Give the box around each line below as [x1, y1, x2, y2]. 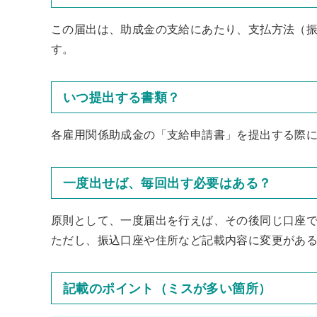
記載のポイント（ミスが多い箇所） [63, 279, 272, 297]
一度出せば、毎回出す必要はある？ [63, 173, 272, 192]
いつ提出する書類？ [63, 88, 180, 106]
